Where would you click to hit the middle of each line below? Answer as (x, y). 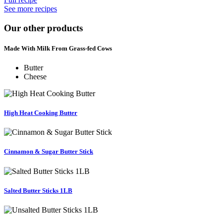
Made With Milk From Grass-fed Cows (58, 48)
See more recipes (30, 8)
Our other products (43, 28)
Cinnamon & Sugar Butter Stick (49, 152)
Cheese (35, 76)
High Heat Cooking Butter (41, 113)
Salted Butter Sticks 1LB (38, 190)
